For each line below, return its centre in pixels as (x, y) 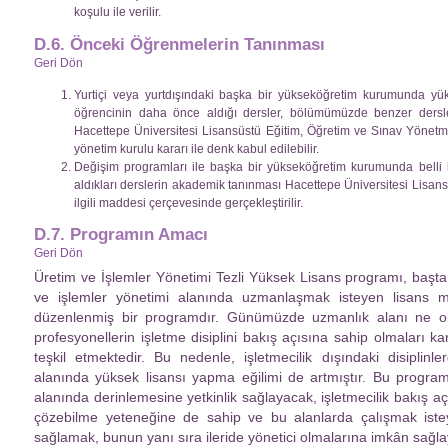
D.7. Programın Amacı (121, 235)
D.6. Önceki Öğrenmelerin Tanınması (179, 44)
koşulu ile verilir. (117, 12)
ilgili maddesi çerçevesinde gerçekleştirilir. (188, 203)
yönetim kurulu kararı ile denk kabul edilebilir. (196, 149)
